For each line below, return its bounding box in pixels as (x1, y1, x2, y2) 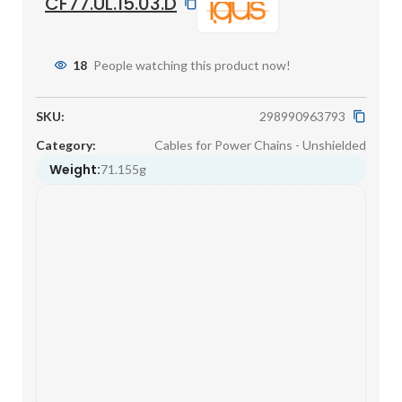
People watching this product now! (93, 57, 291, 74)
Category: (36, 136, 96, 153)
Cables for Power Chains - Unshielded (154, 136, 366, 153)
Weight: (49, 160, 100, 179)
